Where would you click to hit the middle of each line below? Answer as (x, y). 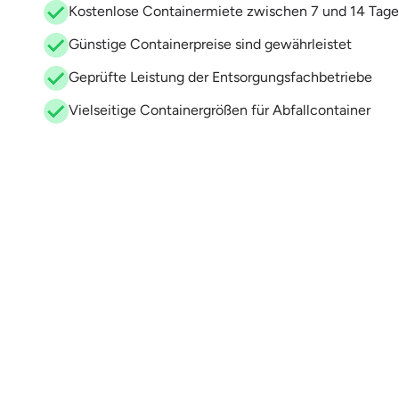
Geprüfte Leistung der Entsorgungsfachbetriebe (220, 77)
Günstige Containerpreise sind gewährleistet (210, 45)
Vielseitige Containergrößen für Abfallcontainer (220, 110)
